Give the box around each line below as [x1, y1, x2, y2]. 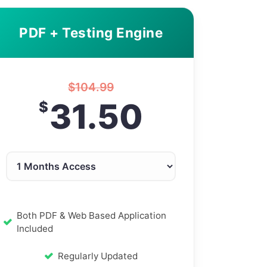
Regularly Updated [58, 250, 138, 262]
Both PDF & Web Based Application [17, 210, 167, 221]
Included [17, 223, 54, 234]
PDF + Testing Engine [19, 24, 163, 41]
